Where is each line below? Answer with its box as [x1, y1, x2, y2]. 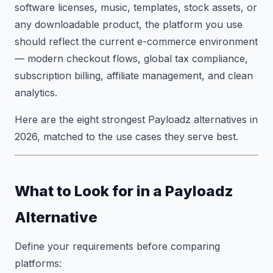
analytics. [15, 87, 57, 99]
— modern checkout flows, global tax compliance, [15, 52, 248, 65]
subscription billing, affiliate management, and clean [15, 69, 253, 82]
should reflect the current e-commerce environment [15, 35, 258, 48]
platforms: [15, 257, 62, 269]
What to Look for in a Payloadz [15, 182, 233, 200]
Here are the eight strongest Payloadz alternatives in [15, 113, 258, 126]
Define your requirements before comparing [15, 240, 220, 252]
